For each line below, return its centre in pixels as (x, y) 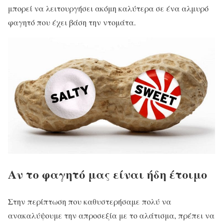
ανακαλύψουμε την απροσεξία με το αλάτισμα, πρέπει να (111, 216)
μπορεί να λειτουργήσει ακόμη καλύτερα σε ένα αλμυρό (108, 8)
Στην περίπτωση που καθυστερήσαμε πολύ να (90, 202)
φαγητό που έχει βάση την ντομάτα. (72, 22)
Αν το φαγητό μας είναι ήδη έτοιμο (108, 174)
